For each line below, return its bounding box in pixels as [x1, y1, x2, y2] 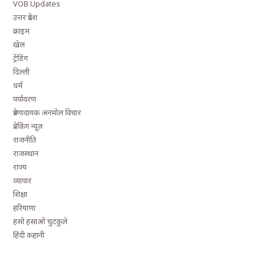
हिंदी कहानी [13, 229, 45, 240]
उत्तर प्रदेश [13, 11, 38, 22]
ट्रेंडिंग [13, 52, 28, 63]
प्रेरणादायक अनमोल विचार [13, 106, 82, 118]
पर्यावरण [13, 93, 37, 104]
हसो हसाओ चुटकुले [13, 215, 68, 227]
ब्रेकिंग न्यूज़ [13, 120, 43, 131]
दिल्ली [13, 66, 30, 77]
